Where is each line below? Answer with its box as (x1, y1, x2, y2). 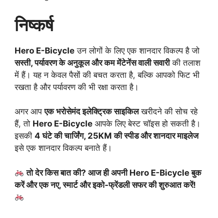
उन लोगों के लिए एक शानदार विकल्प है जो (74, 45, 200, 55)
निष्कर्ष (15, 14, 54, 35)
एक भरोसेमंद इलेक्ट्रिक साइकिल (44, 107, 139, 117)
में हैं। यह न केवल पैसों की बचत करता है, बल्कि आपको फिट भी (15, 70, 200, 80)
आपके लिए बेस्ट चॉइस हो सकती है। (92, 119, 200, 129)
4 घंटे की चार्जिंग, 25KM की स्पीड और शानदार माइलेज (35, 131, 199, 141)
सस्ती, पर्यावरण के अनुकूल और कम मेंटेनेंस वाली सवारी (15, 57, 170, 68)
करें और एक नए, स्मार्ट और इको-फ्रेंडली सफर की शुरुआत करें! (15, 180, 196, 190)
